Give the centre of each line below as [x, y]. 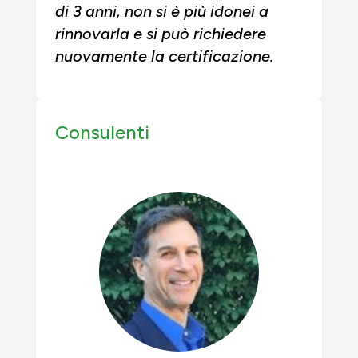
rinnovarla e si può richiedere [161, 34]
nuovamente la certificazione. [164, 56]
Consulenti [102, 132]
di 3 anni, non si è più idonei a [162, 11]
